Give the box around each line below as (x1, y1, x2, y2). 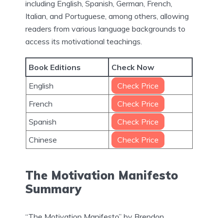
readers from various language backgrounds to (25, 23, 185, 34)
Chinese (29, 134, 57, 145)
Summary (25, 181, 81, 196)
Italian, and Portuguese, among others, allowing (25, 11, 189, 21)
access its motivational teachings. (25, 36, 142, 46)
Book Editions (29, 62, 81, 72)
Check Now (111, 62, 154, 72)
